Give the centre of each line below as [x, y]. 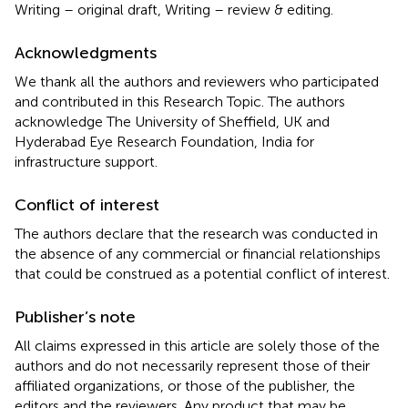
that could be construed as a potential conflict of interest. [202, 273]
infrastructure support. [86, 161]
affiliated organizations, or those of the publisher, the [185, 385]
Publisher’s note [75, 316]
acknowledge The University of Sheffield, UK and [172, 121]
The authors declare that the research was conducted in [196, 233]
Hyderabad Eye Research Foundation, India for [164, 141]
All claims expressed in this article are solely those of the [197, 345]
